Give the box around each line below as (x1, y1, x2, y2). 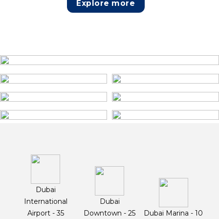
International (23, 197, 67, 206)
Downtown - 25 (84, 209, 135, 218)
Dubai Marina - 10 (144, 209, 203, 218)
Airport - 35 (27, 209, 64, 218)
